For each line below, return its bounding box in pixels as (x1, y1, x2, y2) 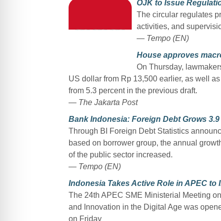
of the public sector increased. (68, 150, 173, 159)
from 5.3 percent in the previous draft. (68, 86, 197, 95)
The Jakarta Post (78, 98, 138, 107)
